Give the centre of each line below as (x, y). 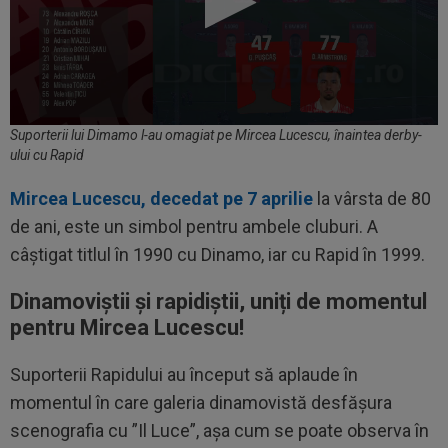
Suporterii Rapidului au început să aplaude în (184, 374)
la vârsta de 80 (372, 198)
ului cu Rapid (47, 154)
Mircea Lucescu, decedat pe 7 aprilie (161, 198)
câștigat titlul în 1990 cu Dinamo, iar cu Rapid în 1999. (217, 254)
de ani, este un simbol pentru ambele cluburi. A (194, 226)
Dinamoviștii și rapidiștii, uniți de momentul (218, 301)
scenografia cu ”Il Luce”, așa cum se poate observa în (219, 430)
